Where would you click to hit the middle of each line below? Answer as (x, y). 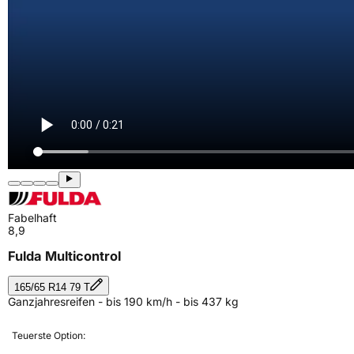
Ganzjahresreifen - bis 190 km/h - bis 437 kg (123, 301)
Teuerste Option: (49, 335)
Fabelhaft (32, 218)
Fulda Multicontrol (64, 256)
